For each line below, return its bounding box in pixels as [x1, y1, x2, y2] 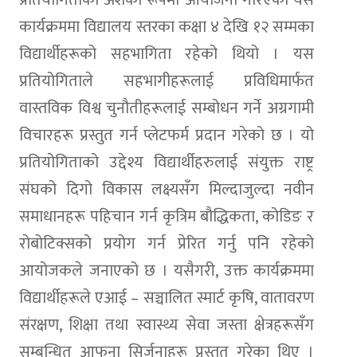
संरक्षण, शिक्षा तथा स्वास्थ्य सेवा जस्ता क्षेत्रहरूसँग [19, 311, 314, 339]
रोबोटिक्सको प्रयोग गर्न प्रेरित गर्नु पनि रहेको [19, 229, 314, 257]
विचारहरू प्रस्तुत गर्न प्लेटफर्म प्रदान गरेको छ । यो [19, 121, 314, 149]
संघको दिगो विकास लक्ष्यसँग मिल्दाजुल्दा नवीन [19, 175, 314, 203]
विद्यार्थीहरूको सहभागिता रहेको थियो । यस [19, 40, 314, 68]
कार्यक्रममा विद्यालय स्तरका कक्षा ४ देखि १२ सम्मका [19, 13, 314, 41]
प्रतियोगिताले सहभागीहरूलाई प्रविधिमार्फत [19, 67, 314, 95]
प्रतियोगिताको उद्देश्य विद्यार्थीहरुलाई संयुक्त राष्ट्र [19, 148, 314, 176]
